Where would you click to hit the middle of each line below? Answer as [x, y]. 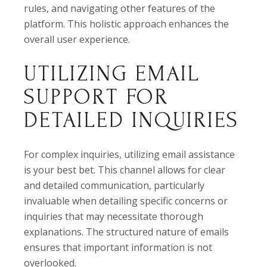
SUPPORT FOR [96, 97]
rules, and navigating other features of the [120, 9]
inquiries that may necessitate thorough [114, 217]
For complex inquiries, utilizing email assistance [130, 155]
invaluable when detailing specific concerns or [126, 201]
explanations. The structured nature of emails [127, 232]
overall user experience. [77, 40]
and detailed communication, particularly [114, 186]
